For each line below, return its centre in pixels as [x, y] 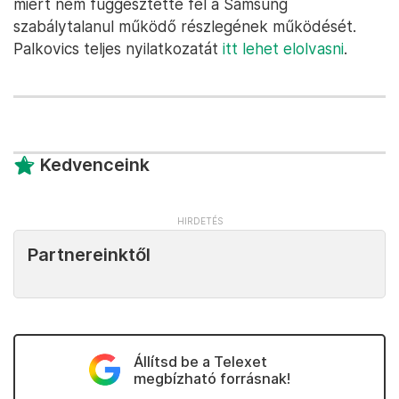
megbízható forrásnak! [212, 379]
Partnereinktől [89, 255]
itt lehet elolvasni [283, 49]
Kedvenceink [95, 165]
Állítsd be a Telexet [200, 362]
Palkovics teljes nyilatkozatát [118, 49]
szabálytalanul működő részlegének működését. [185, 26]
